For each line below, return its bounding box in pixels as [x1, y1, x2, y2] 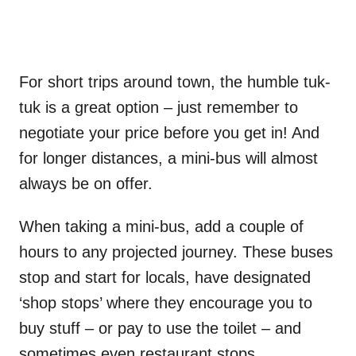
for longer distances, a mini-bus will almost [19, 149, 318, 167]
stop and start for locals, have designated [19, 268, 311, 286]
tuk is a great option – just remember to [19, 98, 298, 116]
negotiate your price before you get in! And [19, 123, 319, 141]
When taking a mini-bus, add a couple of [19, 217, 304, 235]
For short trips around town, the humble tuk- [19, 72, 331, 91]
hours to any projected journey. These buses [19, 242, 333, 261]
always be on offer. [19, 174, 153, 192]
